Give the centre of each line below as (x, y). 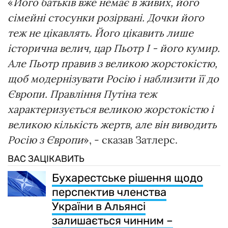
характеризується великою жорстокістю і (111, 109)
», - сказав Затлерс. (131, 139)
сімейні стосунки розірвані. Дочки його (106, 17)
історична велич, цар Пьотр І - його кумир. (114, 48)
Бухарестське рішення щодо (127, 178)
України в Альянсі (99, 206)
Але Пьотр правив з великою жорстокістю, (112, 63)
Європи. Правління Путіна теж (82, 94)
